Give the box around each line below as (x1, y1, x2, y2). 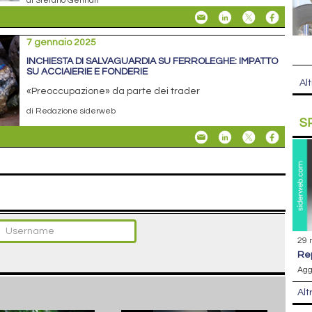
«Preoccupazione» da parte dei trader (26, 86, 201, 96)
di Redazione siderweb (26, 106, 116, 115)
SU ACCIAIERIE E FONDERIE (26, 66, 148, 77)
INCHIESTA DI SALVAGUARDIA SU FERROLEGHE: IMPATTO (26, 56, 279, 66)
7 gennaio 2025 (26, 37, 97, 47)
